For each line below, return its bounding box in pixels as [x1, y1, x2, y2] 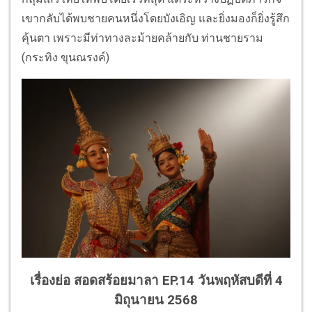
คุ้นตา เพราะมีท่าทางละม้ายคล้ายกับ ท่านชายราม [22, 31, 263, 45]
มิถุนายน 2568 [114, 292, 198, 308]
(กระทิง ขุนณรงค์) [22, 51, 112, 65]
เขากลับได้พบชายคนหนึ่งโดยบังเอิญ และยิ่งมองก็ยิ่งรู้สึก [22, 12, 290, 26]
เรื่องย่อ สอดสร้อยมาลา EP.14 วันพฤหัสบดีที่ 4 [29, 272, 283, 288]
